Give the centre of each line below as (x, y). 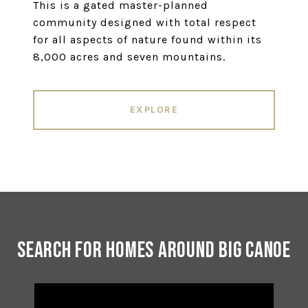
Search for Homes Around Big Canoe (154, 251)
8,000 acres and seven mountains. (129, 57)
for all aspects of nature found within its (147, 40)
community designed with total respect (145, 23)
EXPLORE (154, 110)
